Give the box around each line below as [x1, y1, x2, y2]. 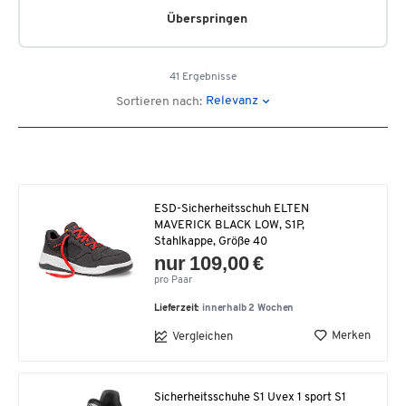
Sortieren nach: [116, 95, 203, 109]
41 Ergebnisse [169, 72, 237, 82]
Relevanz [206, 93, 259, 108]
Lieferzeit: [154, 304, 203, 314]
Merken [332, 329, 371, 342]
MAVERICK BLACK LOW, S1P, [154, 219, 304, 231]
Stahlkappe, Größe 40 [154, 236, 267, 247]
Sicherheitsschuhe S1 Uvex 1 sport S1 [154, 391, 346, 403]
